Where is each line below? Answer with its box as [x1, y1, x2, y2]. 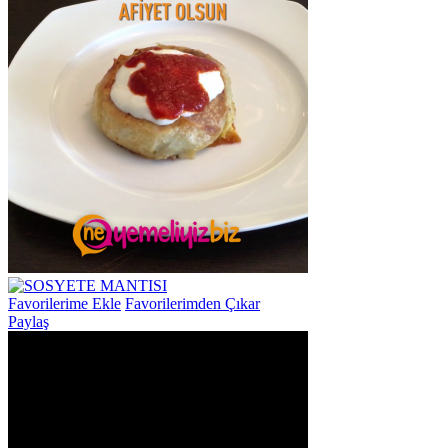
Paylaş [8, 313, 49, 330]
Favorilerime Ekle [8, 295, 121, 312]
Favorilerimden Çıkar [125, 295, 260, 312]
